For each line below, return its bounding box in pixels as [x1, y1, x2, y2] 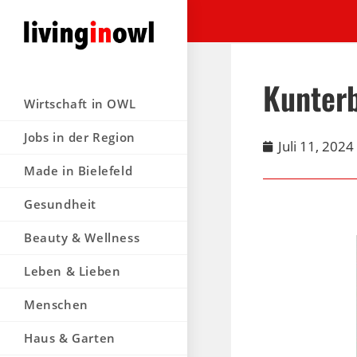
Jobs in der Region [24, 128, 135, 145]
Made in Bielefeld [24, 162, 133, 178]
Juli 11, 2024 [278, 137, 355, 155]
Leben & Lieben [24, 262, 121, 279]
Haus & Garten [24, 329, 116, 346]
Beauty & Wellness [24, 229, 140, 245]
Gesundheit [24, 195, 96, 212]
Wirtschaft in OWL [24, 95, 136, 112]
